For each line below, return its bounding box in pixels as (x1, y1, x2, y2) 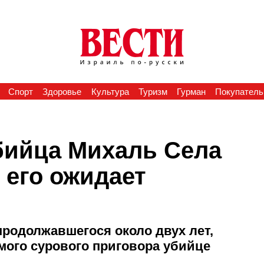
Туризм (138, 87, 167, 97)
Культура (91, 87, 129, 97)
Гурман (177, 87, 206, 97)
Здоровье (42, 87, 82, 97)
